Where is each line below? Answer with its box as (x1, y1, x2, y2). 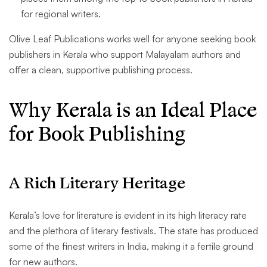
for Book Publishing (9, 122, 185, 148)
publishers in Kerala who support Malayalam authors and (9, 48, 241, 61)
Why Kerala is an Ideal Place (9, 98, 257, 124)
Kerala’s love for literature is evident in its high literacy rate (9, 209, 247, 222)
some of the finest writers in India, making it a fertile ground (9, 240, 253, 253)
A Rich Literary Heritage (9, 173, 185, 194)
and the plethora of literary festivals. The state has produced (9, 225, 258, 237)
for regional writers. (21, 8, 101, 20)
